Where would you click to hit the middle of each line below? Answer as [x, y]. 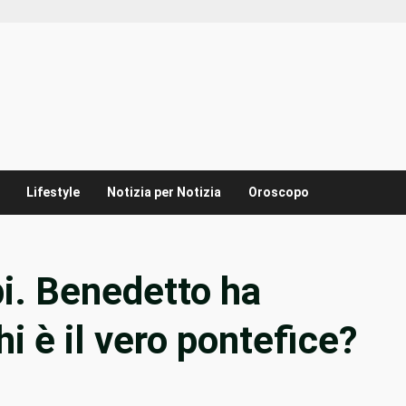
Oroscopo [279, 193]
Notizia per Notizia [164, 193]
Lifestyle [53, 193]
